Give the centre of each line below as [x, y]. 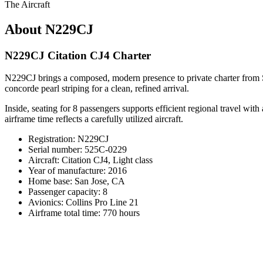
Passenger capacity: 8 [68, 192]
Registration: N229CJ [68, 139]
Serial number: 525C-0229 [77, 150]
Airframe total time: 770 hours [84, 213]
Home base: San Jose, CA [77, 181]
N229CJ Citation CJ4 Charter [78, 55]
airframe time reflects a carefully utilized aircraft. [94, 119]
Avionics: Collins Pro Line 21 [83, 203]
